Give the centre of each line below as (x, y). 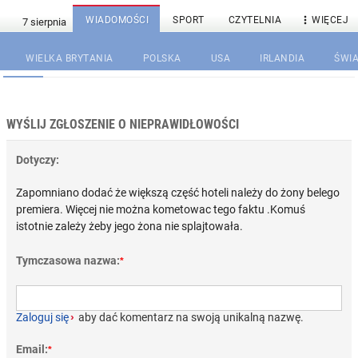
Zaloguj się (42, 317)
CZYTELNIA (255, 20)
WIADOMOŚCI (117, 20)
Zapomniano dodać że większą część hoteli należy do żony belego (178, 193)
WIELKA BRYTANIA (70, 58)
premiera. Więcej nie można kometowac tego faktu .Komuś (161, 209)
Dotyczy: (38, 160)
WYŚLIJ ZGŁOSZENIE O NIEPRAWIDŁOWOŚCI (123, 124)
